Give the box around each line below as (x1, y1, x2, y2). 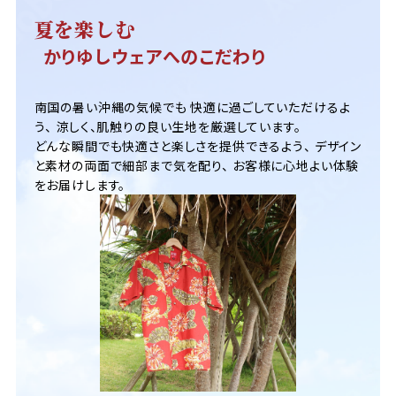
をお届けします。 (34, 176, 126, 194)
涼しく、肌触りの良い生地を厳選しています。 (52, 118, 301, 136)
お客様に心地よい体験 (228, 156, 360, 175)
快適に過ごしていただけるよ (187, 98, 351, 117)
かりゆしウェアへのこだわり (42, 43, 266, 70)
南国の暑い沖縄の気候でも (34, 98, 187, 117)
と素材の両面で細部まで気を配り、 (34, 156, 229, 175)
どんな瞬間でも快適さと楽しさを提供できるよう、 (34, 137, 311, 156)
